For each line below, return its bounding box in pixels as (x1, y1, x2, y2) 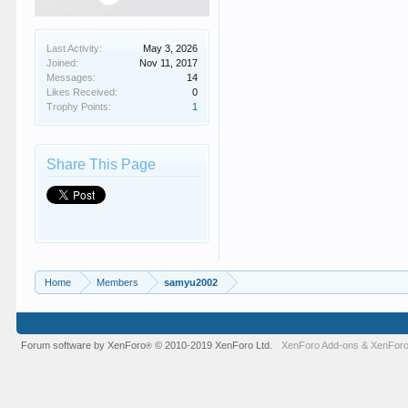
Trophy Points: (46, 101, 112, 112)
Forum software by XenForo (21, 340, 147, 351)
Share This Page (46, 157, 157, 172)
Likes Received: (46, 87, 118, 97)
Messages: (46, 72, 97, 83)
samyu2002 (164, 277, 219, 288)
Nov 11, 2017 (139, 57, 199, 68)
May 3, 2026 (143, 43, 199, 54)
